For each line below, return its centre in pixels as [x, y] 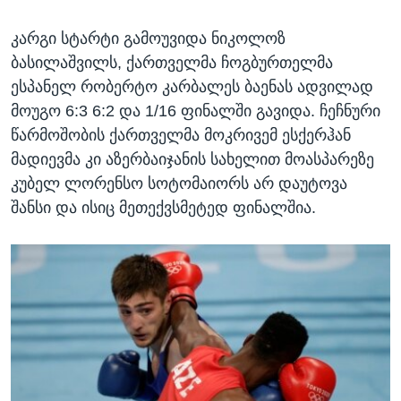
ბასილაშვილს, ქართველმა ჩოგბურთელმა [172, 63]
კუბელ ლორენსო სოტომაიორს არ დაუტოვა [179, 184]
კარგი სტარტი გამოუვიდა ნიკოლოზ [148, 39]
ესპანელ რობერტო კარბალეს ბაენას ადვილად [192, 87]
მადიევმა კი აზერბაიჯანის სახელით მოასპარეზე [192, 160]
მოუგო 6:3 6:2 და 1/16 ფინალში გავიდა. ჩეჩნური [196, 111]
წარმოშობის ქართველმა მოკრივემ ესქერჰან [181, 136]
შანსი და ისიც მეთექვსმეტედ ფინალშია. [163, 208]
